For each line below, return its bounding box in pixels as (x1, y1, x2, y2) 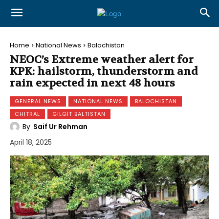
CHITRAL (15, 110, 40, 118)
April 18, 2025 (10, 137, 52, 148)
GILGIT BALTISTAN (52, 110, 106, 118)
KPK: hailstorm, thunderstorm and (10, 65, 198, 78)
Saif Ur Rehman (33, 122, 88, 132)
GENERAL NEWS (15, 97, 61, 105)
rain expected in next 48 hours (10, 76, 175, 90)
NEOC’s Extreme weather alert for (10, 53, 194, 66)
